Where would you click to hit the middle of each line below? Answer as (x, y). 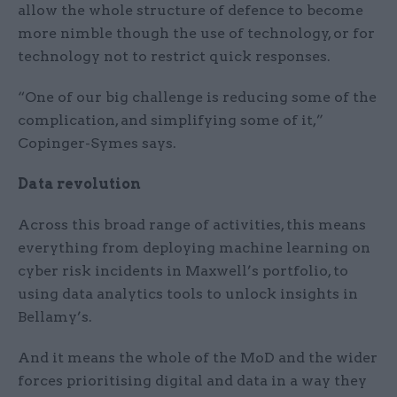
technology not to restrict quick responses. (174, 57)
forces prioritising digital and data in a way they (192, 381)
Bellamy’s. (55, 317)
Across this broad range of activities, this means (192, 225)
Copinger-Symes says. (97, 144)
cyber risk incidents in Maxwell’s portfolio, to (183, 271)
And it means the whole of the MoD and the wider (198, 358)
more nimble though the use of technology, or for (196, 34)
